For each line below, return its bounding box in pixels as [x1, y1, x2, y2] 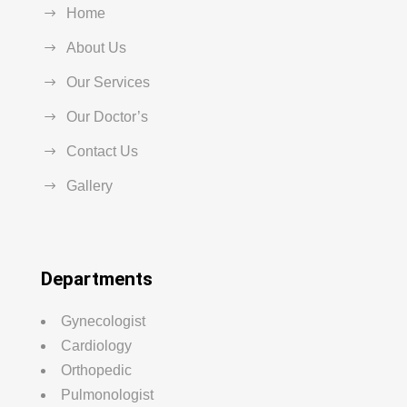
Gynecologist [61, 313, 145, 330]
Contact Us [66, 144, 138, 160]
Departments [41, 268, 153, 291]
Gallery [66, 178, 113, 194]
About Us [66, 40, 126, 56]
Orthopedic [61, 362, 132, 379]
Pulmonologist [61, 387, 154, 403]
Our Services [66, 74, 150, 91]
